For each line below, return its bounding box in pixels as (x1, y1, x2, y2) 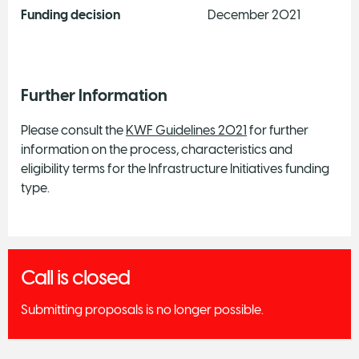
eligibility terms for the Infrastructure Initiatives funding (21, 160, 329, 176)
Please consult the (21, 122, 126, 138)
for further (247, 122, 309, 138)
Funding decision (21, 6, 137, 22)
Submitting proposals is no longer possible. (21, 301, 264, 317)
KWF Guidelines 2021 (126, 122, 247, 138)
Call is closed (21, 265, 130, 289)
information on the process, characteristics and (21, 141, 292, 157)
